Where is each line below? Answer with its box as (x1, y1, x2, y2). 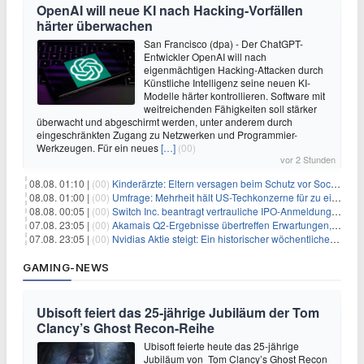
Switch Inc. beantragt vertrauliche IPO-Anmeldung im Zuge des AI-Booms (112, 204, 331, 219)
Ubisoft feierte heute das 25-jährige (144, 339, 299, 353)
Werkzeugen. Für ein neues (37, 141, 161, 155)
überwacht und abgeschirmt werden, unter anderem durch (37, 115, 292, 129)
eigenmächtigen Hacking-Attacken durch (144, 63, 323, 77)
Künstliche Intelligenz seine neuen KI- (144, 76, 310, 90)
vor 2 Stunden (280, 153, 336, 167)
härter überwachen (37, 16, 153, 36)
